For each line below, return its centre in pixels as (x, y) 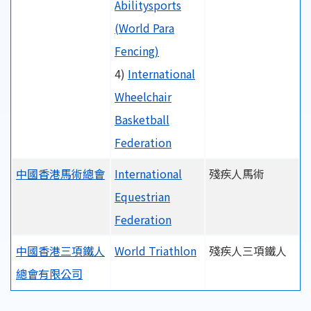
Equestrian (142, 196)
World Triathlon (155, 250)
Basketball (142, 119)
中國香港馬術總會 (60, 173)
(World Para (144, 27)
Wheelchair (143, 96)
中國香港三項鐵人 (60, 250)
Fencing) (137, 50)
